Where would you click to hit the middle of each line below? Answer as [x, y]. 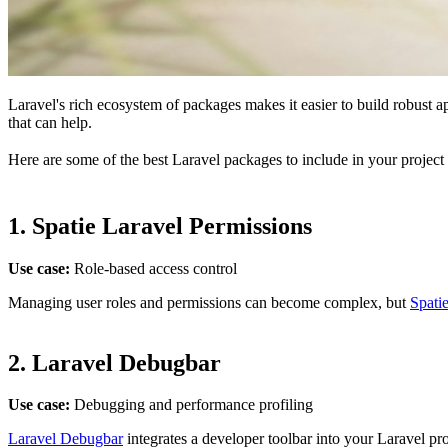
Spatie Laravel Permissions [172, 225]
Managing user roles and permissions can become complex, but [209, 302]
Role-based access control [153, 268]
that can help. [50, 122]
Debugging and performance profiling [191, 405]
